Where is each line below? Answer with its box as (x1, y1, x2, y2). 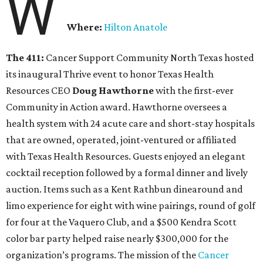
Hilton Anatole (104, 21, 168, 33)
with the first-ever (154, 85, 234, 97)
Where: (67, 21, 103, 33)
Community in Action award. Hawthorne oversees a (6, 101, 227, 113)
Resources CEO (6, 85, 72, 97)
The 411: (6, 52, 44, 64)
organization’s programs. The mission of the (6, 249, 198, 261)
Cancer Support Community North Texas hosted (44, 52, 254, 64)
